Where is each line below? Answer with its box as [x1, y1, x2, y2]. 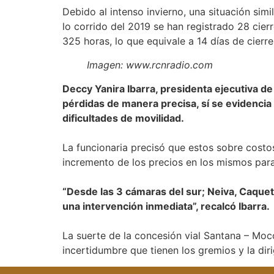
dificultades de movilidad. [62, 112, 184, 125]
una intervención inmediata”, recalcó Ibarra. [62, 200, 270, 213]
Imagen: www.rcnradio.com [87, 59, 213, 72]
